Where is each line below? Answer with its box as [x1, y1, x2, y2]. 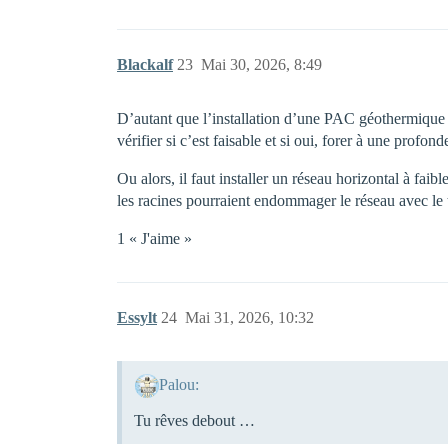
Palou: [158, 375, 199, 393]
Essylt [117, 308, 157, 326]
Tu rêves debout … [134, 411, 255, 429]
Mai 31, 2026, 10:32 [185, 308, 314, 326]
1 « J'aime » [117, 229, 192, 247]
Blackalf [117, 55, 173, 73]
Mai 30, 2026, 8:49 [201, 55, 322, 73]
